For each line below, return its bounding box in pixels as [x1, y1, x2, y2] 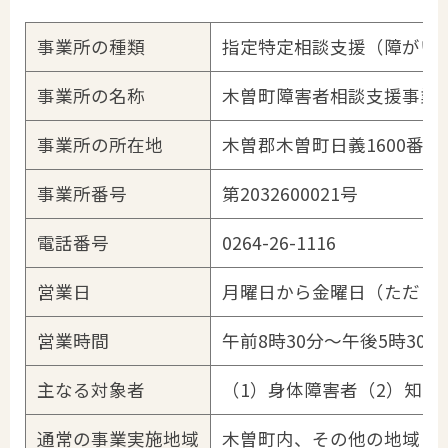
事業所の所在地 [36, 132, 163, 158]
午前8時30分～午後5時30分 [221, 328, 444, 354]
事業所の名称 [36, 83, 145, 109]
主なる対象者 [36, 377, 145, 403]
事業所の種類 [36, 34, 145, 60]
